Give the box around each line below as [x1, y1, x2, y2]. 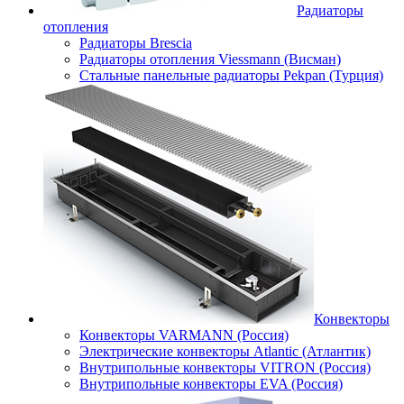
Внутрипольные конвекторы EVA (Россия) [79, 376, 343, 391]
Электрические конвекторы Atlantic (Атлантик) [79, 344, 371, 359]
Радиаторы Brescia [79, 35, 192, 50]
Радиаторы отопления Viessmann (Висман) [79, 51, 341, 67]
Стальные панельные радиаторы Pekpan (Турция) [79, 68, 383, 83]
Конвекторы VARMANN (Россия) [79, 327, 289, 343]
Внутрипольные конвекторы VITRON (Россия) [79, 360, 371, 375]
